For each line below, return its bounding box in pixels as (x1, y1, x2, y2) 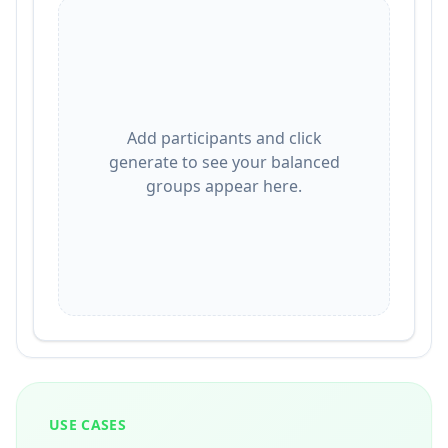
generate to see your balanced (108, 151, 340, 173)
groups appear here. (146, 175, 302, 197)
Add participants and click (126, 127, 322, 149)
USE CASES (49, 415, 127, 434)
